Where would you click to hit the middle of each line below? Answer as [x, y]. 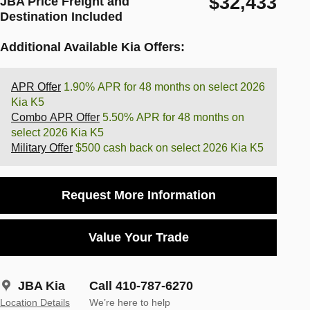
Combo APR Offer [55, 117]
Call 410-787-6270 [141, 285]
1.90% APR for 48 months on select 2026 [163, 86]
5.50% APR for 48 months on [172, 117]
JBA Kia [42, 285]
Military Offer [42, 147]
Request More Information [138, 195]
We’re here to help [130, 302]
